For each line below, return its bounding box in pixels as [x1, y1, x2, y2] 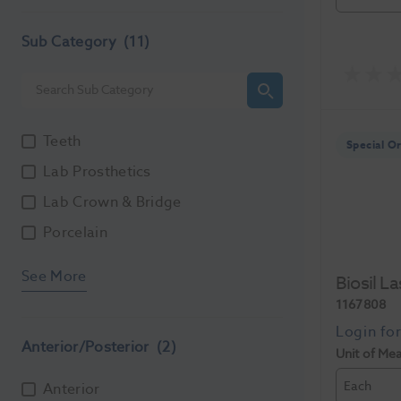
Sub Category [21, 30, 121, 53]
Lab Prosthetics [43, 160, 151, 183]
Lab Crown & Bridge [43, 191, 182, 213]
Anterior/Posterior [21, 336, 154, 358]
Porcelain [43, 221, 107, 243]
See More [21, 265, 87, 287]
